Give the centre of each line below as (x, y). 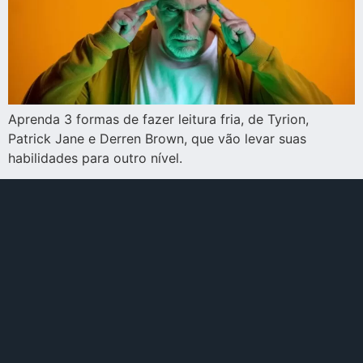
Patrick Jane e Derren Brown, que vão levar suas (157, 138)
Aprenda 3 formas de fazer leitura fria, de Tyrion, (158, 119)
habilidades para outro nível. (95, 158)
